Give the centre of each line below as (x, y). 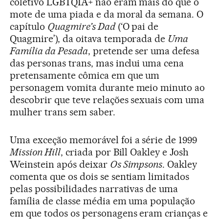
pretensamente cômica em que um (85, 76)
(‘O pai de (137, 27)
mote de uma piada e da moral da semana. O (107, 14)
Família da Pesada (49, 51)
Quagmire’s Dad (81, 27)
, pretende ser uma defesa (144, 51)
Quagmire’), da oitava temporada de (89, 39)
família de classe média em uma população (103, 201)
